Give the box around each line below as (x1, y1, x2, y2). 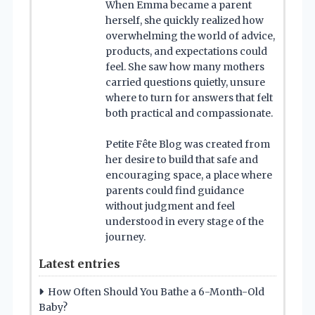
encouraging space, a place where (105, 168, 272, 181)
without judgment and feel (105, 199, 235, 212)
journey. (105, 230, 146, 243)
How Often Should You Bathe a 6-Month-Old (48, 285, 264, 298)
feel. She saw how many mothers (105, 60, 264, 73)
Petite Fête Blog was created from (105, 137, 270, 150)
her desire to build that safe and (105, 153, 258, 166)
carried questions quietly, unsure (105, 75, 265, 89)
